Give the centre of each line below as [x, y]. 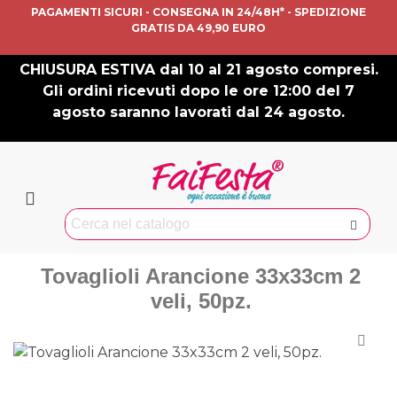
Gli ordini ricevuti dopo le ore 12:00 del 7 [198, 91]
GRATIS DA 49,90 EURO [198, 28]
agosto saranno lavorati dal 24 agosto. [198, 112]
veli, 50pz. [201, 301]
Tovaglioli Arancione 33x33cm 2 [201, 276]
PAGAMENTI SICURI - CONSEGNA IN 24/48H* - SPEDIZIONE [198, 12]
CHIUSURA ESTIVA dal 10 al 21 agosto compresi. [198, 70]
